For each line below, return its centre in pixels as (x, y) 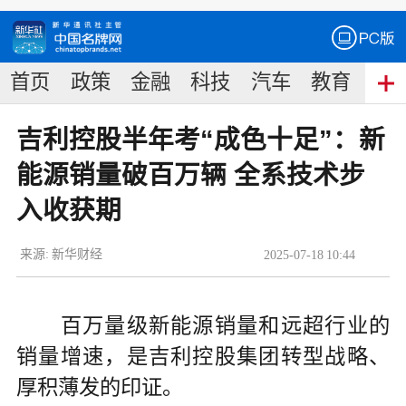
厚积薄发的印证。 (99, 387)
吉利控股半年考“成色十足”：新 (200, 140)
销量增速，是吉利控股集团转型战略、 (203, 356)
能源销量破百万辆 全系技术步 (190, 175)
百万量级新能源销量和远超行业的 (203, 325)
